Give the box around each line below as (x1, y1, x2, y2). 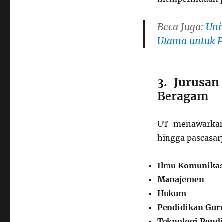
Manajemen (157, 174, 204, 184)
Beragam (157, 89, 208, 103)
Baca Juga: (157, 21, 206, 33)
